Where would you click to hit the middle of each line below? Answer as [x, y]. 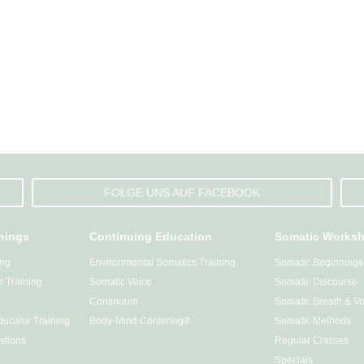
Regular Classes [312, 340]
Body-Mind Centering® [140, 321]
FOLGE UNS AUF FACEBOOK [182, 192]
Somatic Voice [121, 282]
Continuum [114, 301]
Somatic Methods [313, 321]
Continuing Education [151, 236]
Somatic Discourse [316, 282]
